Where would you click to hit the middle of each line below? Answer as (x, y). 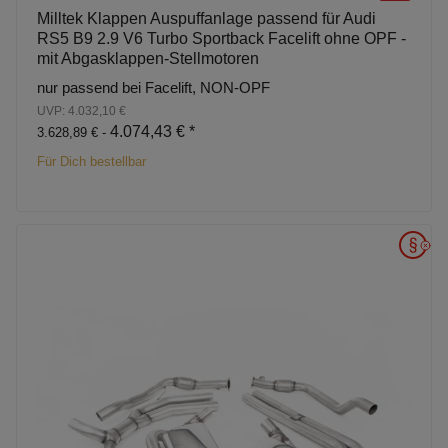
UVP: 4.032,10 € (81, 110)
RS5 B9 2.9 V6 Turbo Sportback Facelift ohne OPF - (221, 38)
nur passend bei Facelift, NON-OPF (153, 87)
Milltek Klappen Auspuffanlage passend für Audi (206, 18)
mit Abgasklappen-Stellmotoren (148, 58)
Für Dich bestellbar (91, 161)
